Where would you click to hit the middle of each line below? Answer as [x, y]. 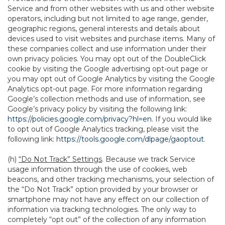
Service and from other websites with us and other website [111, 9]
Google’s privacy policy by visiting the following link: [97, 109]
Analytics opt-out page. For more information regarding [105, 89]
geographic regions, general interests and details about [104, 29]
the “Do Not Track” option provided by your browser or [103, 189]
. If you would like [182, 119]
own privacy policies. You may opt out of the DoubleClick [107, 59]
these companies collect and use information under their [107, 49]
